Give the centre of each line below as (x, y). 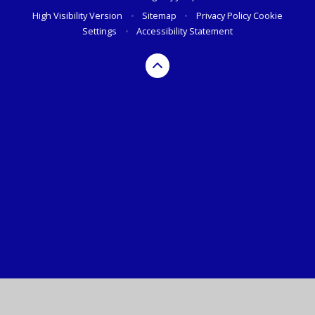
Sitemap (159, 16)
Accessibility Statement (184, 31)
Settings (100, 31)
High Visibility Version (78, 16)
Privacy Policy (223, 16)
